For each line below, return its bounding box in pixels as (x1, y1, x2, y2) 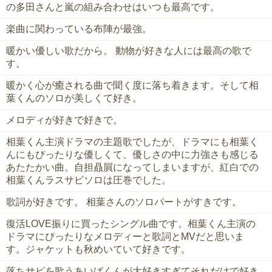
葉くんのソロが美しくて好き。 (6, 93, 142, 104)
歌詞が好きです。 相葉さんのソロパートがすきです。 (6, 197, 242, 208)
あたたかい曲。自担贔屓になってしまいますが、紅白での (6, 162, 259, 173)
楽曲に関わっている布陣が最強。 (6, 24, 152, 35)
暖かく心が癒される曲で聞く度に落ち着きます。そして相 (6, 80, 259, 91)
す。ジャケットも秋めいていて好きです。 (6, 244, 191, 255)
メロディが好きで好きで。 (6, 115, 123, 126)
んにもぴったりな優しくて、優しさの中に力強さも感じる (6, 149, 259, 160)
